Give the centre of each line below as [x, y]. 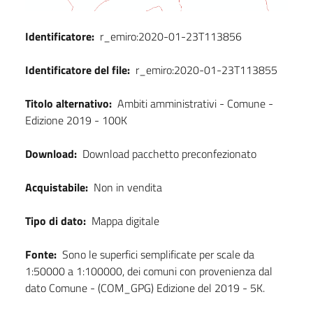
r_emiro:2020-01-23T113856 [171, 36]
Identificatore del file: [78, 70]
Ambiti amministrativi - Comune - [195, 103]
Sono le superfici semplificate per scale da [158, 254]
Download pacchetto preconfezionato [169, 153]
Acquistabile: [57, 187]
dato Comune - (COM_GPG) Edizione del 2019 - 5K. [145, 287]
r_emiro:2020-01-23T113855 [206, 70]
